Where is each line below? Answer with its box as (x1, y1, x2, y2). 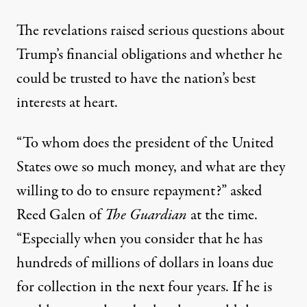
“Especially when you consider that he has (16, 228, 262, 251)
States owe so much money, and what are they (16, 156, 285, 179)
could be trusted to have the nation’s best (16, 68, 256, 90)
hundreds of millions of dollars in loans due (16, 252, 273, 275)
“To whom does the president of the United (16, 132, 273, 155)
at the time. (187, 204, 258, 227)
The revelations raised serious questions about (16, 20, 284, 42)
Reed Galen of (16, 204, 105, 227)
